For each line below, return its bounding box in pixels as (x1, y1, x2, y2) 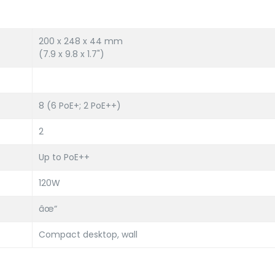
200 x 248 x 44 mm (39, 35, 123, 47)
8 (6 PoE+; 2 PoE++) (39, 99, 121, 112)
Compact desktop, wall (39, 228, 137, 241)
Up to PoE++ (39, 151, 90, 163)
